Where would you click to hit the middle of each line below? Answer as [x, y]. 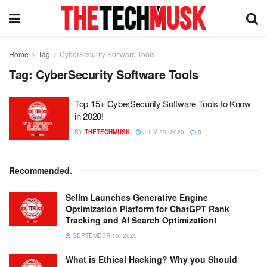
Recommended [39, 170]
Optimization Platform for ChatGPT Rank [148, 208]
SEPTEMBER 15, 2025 [104, 235]
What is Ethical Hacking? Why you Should [151, 259]
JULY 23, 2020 [163, 132]
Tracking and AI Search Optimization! [141, 220]
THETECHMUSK [107, 132]
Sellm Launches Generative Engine [137, 197]
